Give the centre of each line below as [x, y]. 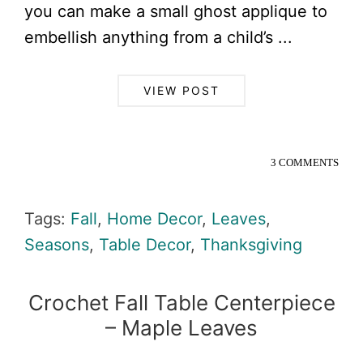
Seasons [57, 244]
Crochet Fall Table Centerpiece [181, 302]
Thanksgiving [251, 244]
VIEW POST [181, 90]
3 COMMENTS [305, 162]
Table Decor [145, 244]
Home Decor [154, 218]
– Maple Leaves [181, 327]
